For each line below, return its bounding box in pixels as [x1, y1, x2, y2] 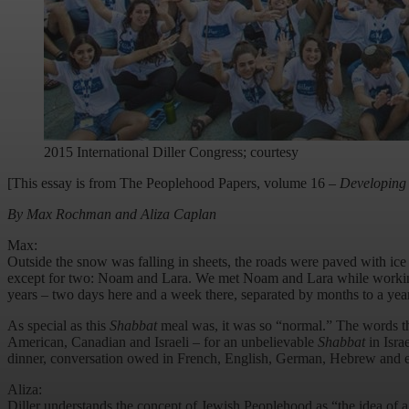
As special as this [7, 318, 110, 334]
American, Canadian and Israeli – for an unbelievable [7, 334, 318, 351]
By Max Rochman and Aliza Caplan [7, 206, 216, 223]
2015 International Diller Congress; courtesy [44, 144, 299, 161]
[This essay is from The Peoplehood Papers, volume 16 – [7, 175, 340, 192]
